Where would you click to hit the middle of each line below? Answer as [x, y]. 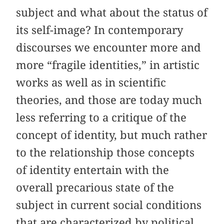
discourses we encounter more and [109, 48]
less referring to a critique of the [101, 118]
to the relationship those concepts [105, 153]
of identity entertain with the [93, 170]
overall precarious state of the [95, 188]
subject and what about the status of [112, 13]
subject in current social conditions [109, 205]
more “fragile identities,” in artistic [108, 65]
